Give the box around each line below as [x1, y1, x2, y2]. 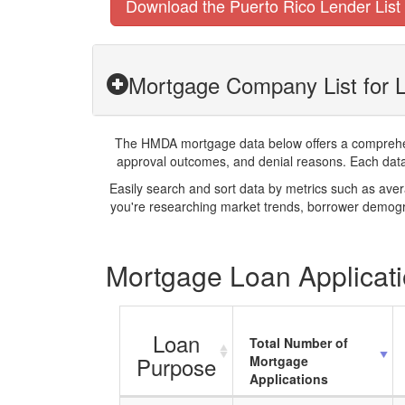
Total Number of [250, 334, 348, 352]
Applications [250, 370, 328, 388]
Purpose [137, 351, 216, 382]
